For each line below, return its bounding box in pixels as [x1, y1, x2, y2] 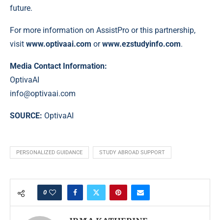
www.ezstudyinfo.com [102, 39, 181, 49]
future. [10, 3, 32, 13]
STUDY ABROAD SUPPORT [99, 149, 165, 156]
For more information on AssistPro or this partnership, [10, 25, 195, 35]
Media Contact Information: [10, 61, 107, 71]
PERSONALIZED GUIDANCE [16, 149, 82, 156]
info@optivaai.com [10, 88, 76, 98]
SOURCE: [10, 110, 44, 120]
